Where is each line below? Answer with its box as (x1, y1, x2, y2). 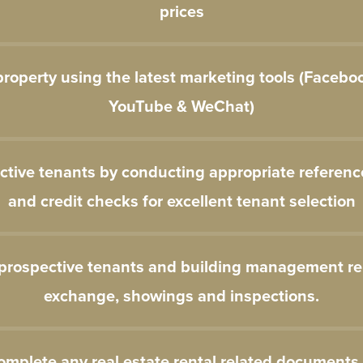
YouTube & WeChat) (109, 94, 254, 118)
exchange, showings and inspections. (44, 284, 319, 308)
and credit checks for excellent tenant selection (7, 189, 356, 213)
